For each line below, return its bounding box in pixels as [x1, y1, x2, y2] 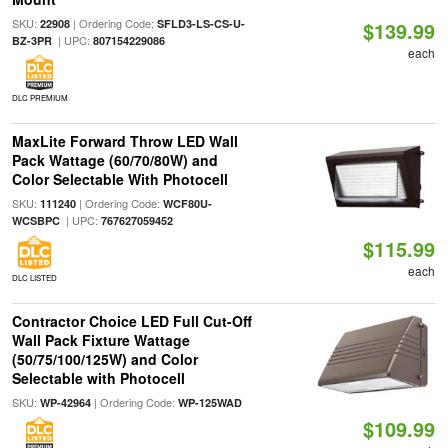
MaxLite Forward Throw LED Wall [11, 131, 238, 151]
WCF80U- [162, 196, 212, 211]
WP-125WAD [177, 395, 242, 410]
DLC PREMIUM [11, 92, 68, 103]
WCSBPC [11, 213, 60, 228]
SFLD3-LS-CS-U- [156, 16, 245, 31]
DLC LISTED [11, 272, 57, 283]
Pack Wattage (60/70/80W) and [11, 150, 218, 170]
